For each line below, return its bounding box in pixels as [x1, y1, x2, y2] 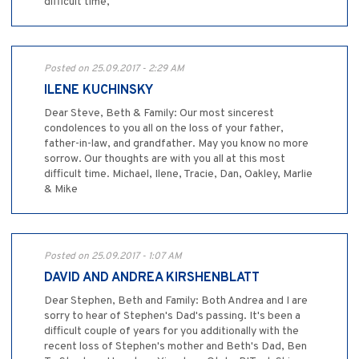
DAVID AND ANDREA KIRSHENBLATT [44, 270, 260, 287]
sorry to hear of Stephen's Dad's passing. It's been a [44, 309, 301, 324]
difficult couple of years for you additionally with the [44, 325, 299, 339]
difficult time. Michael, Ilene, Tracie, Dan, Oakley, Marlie [44, 167, 313, 182]
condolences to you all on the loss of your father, [44, 122, 284, 136]
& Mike [44, 183, 78, 197]
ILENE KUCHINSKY [44, 83, 153, 99]
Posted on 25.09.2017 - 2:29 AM [44, 63, 184, 76]
